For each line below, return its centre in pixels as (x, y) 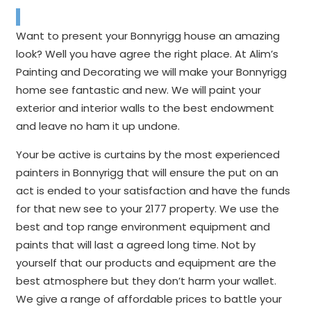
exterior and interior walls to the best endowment (145, 108)
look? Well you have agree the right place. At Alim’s (147, 54)
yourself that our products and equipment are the (146, 263)
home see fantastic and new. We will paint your (138, 90)
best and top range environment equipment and (143, 227)
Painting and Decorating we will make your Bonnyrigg (151, 72)
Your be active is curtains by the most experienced (148, 154)
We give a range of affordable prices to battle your (149, 299)
